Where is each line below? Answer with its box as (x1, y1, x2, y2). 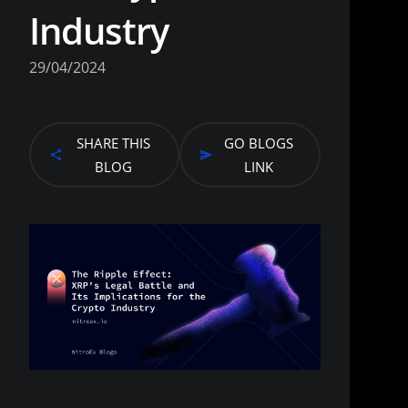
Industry (29, 5, 168, 56)
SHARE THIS (76, 134, 150, 152)
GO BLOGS (224, 134, 294, 152)
